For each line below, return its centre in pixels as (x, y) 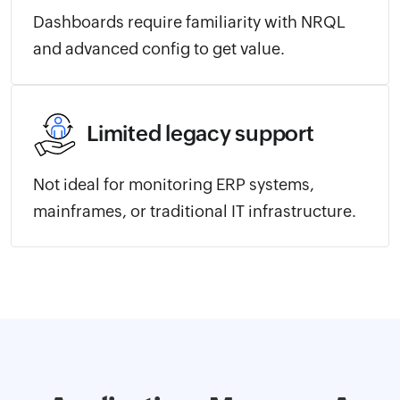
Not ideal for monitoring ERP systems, (174, 184)
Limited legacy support (200, 133)
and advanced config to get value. (159, 48)
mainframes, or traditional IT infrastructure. (195, 211)
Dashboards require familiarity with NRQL (189, 21)
